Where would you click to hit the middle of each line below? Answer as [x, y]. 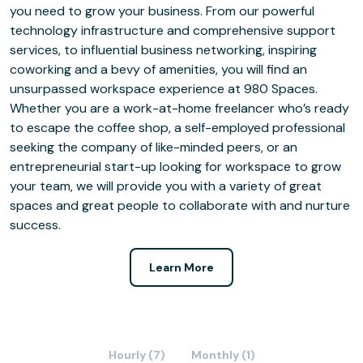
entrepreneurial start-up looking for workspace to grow [175, 167]
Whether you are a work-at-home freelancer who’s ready [179, 108]
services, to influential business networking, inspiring [163, 50]
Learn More [181, 267]
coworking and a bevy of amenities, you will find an [158, 69]
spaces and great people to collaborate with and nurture [180, 205]
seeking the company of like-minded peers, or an [154, 147]
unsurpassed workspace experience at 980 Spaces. [164, 89]
